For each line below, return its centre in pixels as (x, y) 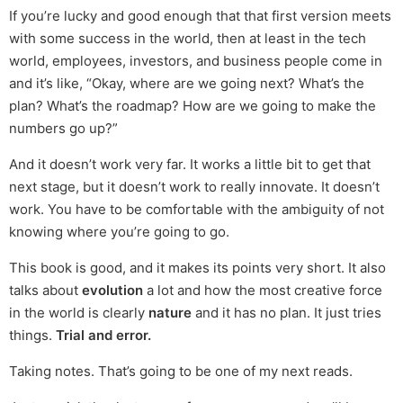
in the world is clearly (79, 313)
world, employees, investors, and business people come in (196, 61)
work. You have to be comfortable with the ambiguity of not (197, 210)
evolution (112, 291)
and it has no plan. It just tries (287, 313)
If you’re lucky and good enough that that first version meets (200, 16)
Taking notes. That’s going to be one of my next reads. (181, 372)
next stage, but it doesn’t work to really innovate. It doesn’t (194, 187)
